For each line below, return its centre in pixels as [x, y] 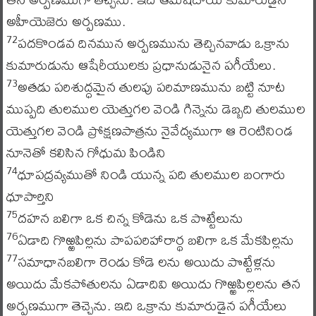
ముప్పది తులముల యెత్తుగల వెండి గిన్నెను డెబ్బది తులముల [156, 108]
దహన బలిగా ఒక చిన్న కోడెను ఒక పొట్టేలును [130, 218]
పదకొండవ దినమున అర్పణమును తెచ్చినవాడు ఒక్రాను [153, 43]
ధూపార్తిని [30, 196]
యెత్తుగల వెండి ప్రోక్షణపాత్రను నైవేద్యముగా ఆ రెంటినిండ [149, 130]
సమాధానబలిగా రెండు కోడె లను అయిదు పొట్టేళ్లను [146, 261]
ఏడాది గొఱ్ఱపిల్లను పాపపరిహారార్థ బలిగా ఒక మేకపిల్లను [156, 239]
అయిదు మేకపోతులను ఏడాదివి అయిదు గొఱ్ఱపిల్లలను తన [153, 283]
